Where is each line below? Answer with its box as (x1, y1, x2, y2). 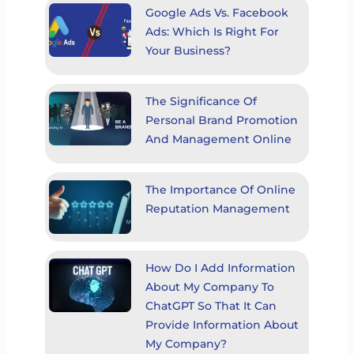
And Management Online (145, 132, 292, 147)
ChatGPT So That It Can (145, 299, 277, 314)
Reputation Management (145, 201, 290, 217)
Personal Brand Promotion (145, 113, 298, 128)
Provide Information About (145, 318, 299, 333)
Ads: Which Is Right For (145, 24, 279, 40)
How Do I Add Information (145, 261, 296, 276)
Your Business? (145, 43, 231, 58)
